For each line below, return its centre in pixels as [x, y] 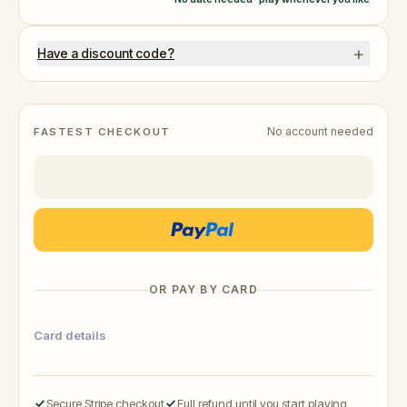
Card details [70, 335]
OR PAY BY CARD [203, 289]
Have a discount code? [106, 53]
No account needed [320, 131]
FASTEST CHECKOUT [102, 131]
